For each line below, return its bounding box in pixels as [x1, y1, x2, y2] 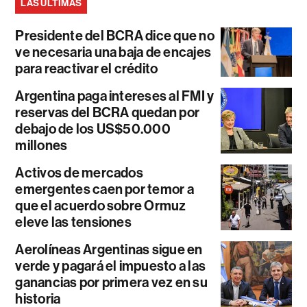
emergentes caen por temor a [15, 181, 194, 198]
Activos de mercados [15, 164, 143, 182]
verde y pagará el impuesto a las [15, 258, 206, 275]
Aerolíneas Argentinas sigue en [15, 241, 203, 258]
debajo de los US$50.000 [15, 121, 171, 138]
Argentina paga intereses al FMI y [15, 88, 214, 105]
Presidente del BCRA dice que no [15, 27, 214, 45]
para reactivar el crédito [15, 60, 158, 77]
